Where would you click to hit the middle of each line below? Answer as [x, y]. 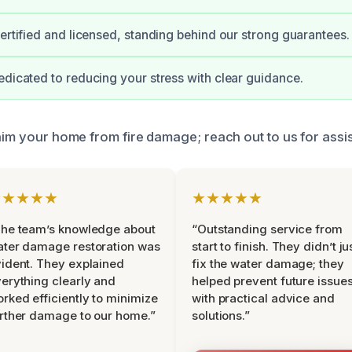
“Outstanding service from [267, 229]
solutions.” [221, 316]
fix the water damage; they [268, 264]
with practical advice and [263, 299]
